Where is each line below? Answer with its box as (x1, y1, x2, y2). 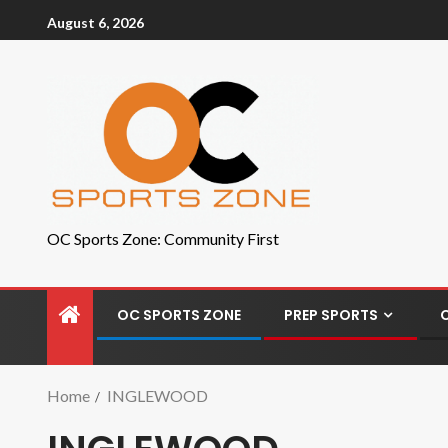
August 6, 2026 (47, 13, 144, 31)
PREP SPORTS (284, 305, 378, 325)
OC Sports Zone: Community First (47, 229, 279, 248)
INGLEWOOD (107, 386, 208, 405)
